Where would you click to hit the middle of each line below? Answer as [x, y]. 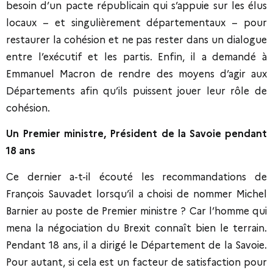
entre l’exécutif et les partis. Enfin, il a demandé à [136, 57]
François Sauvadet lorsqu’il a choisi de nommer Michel [136, 194]
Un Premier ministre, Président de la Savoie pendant [136, 134]
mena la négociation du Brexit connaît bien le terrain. [136, 228]
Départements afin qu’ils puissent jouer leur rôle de [136, 91]
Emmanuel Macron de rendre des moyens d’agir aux [136, 74]
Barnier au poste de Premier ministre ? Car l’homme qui [136, 211]
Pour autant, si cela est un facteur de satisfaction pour [136, 262]
